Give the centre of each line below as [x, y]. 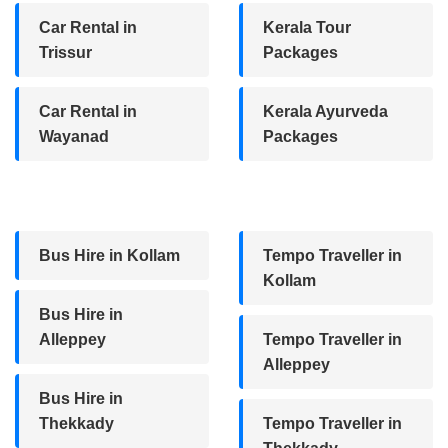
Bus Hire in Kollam [109, 255]
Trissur [65, 52]
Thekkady [76, 423]
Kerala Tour [307, 27]
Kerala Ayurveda [325, 111]
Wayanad [74, 136]
